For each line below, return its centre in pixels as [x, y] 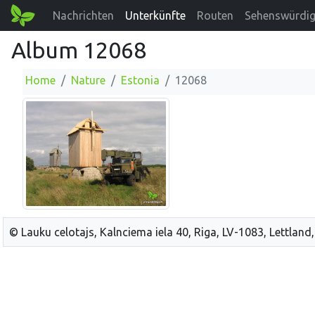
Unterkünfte [156, 15]
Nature [88, 80]
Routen [216, 15]
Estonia [140, 80]
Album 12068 [79, 50]
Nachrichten [84, 15]
